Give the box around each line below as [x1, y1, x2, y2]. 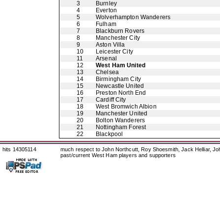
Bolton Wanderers [96, 117, 145, 124]
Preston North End [96, 89, 146, 96]
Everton [96, 7, 117, 14]
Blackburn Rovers [96, 27, 145, 34]
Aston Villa [96, 41, 125, 48]
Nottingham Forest [96, 124, 146, 131]
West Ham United [96, 62, 145, 69]
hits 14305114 [2, 146, 36, 152]
